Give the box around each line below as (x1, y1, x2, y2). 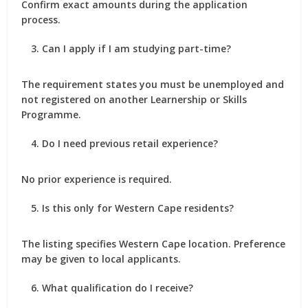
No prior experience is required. (21, 173, 173, 186)
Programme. (21, 108, 82, 121)
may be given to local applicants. (21, 252, 181, 265)
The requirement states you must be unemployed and (21, 78, 285, 91)
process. (21, 13, 61, 26)
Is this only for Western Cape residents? (42, 201, 234, 214)
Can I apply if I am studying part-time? (42, 42, 232, 55)
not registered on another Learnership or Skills (21, 93, 247, 106)
